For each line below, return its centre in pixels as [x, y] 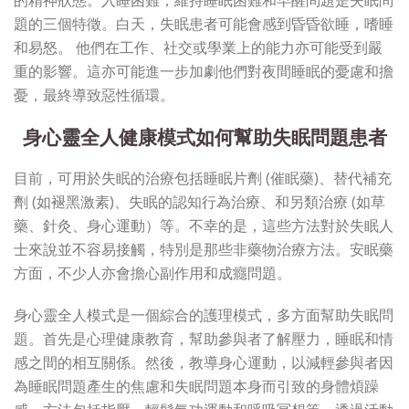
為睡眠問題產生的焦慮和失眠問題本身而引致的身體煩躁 [196, 386]
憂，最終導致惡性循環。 [94, 94]
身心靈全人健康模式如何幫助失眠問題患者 [204, 136]
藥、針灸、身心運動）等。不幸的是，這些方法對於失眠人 [204, 225]
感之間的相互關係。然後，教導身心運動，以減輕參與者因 [204, 362]
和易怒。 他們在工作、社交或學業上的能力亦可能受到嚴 [198, 47]
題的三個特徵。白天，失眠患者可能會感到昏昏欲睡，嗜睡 [204, 23]
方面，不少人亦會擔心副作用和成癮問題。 [152, 273]
